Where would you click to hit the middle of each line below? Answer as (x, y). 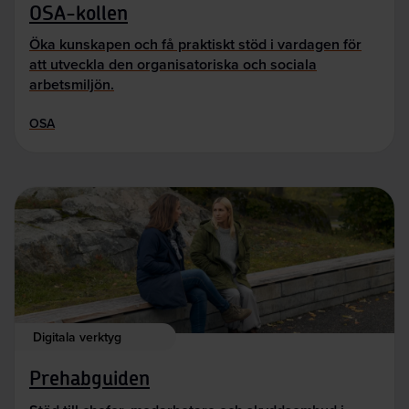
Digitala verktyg (77, 337)
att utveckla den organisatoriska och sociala (173, 65)
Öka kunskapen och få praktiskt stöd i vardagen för (195, 45)
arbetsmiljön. (72, 85)
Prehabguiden (89, 379)
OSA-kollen (79, 13)
